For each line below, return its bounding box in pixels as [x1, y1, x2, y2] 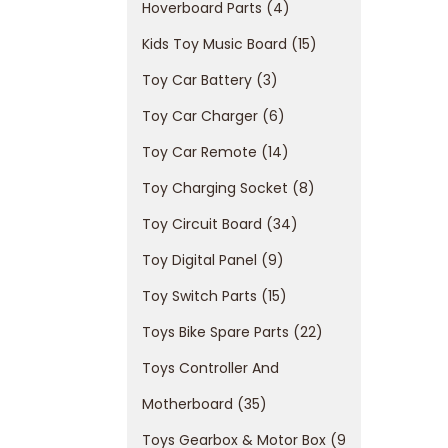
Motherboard [142, 394, 233, 414]
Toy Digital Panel [142, 250, 257, 270]
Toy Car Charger [142, 106, 258, 126]
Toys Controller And [142, 358, 279, 378]
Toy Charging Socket [142, 178, 288, 198]
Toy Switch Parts [142, 286, 257, 306]
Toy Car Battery [142, 70, 252, 90]
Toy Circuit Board [142, 214, 262, 234]
